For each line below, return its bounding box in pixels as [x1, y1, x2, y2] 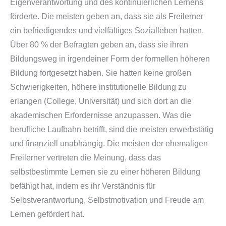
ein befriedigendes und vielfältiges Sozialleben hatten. [10, 26, 204, 35]
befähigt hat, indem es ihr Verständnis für [10, 181, 155, 190]
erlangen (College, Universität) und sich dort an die [10, 96, 192, 105]
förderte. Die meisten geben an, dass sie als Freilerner [10, 12, 203, 21]
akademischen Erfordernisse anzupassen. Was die [10, 110, 191, 120]
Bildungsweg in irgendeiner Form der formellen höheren [10, 54, 210, 63]
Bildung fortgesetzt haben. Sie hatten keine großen [10, 68, 191, 77]
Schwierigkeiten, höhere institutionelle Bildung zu [10, 82, 187, 91]
